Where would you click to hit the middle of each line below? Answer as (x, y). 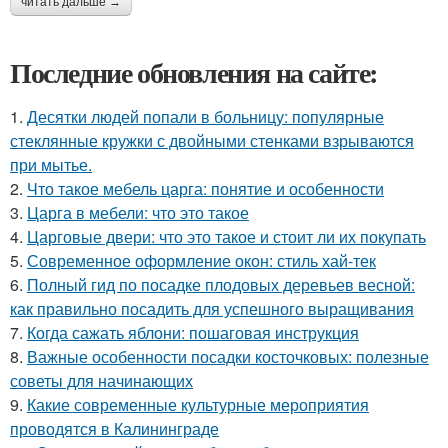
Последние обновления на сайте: (194, 73)
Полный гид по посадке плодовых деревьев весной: (221, 285)
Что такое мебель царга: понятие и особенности (205, 189)
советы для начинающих (101, 381)
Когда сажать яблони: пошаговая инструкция (193, 333)
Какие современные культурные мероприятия (198, 405)
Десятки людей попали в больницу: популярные (205, 117)
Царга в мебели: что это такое (138, 213)
